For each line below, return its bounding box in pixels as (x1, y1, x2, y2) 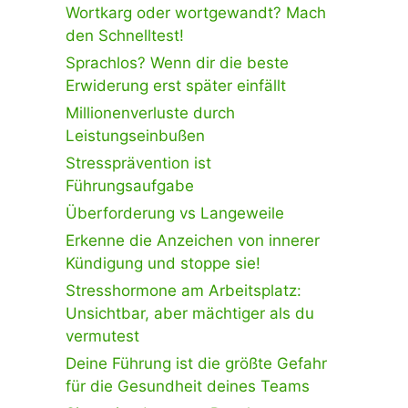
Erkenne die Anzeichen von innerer (66, 230, 320, 250)
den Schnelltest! (66, 25, 184, 45)
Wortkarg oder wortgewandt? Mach (66, 3, 326, 22)
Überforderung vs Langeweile (66, 203, 284, 222)
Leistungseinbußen (66, 126, 205, 145)
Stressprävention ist (66, 153, 211, 172)
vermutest (66, 326, 139, 345)
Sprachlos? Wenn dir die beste (66, 53, 289, 72)
